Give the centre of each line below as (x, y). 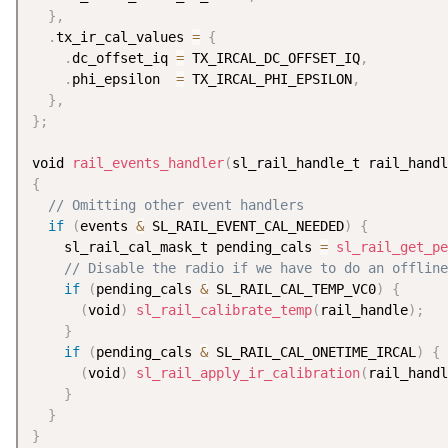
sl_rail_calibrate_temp (224, 310)
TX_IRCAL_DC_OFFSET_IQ (272, 58)
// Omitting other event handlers (176, 205)
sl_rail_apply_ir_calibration (248, 373)
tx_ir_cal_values (124, 37)
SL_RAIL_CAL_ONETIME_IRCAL (312, 352)
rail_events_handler (148, 163)
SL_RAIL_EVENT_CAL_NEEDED (244, 226)
